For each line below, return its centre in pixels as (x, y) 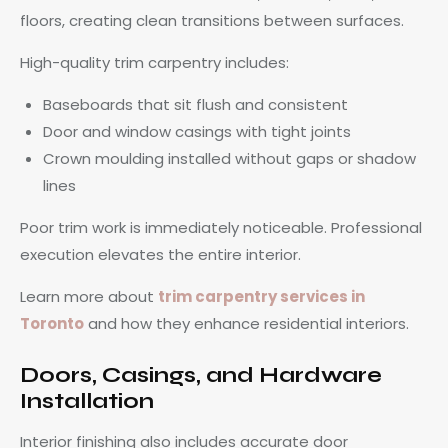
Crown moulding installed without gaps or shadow (229, 158)
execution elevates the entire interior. (160, 254)
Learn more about (89, 296)
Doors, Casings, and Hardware (201, 374)
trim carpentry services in (261, 296)
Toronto (52, 323)
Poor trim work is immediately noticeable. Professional (221, 227)
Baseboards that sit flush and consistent (195, 104)
